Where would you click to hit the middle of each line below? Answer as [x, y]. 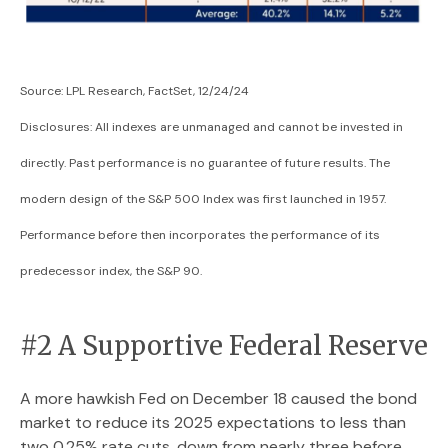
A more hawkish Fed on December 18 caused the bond [218, 399]
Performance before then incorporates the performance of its [200, 235]
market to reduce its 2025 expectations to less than [213, 423]
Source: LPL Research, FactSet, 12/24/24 [134, 91]
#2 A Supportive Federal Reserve [224, 346]
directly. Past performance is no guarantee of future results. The [205, 163]
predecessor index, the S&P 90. [111, 271]
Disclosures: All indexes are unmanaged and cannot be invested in [211, 127]
